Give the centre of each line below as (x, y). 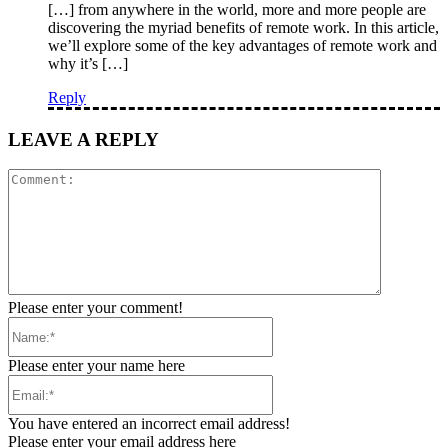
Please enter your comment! (95, 308)
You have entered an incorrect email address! (149, 424)
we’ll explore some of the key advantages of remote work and (242, 45)
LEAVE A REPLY (83, 139)
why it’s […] (88, 63)
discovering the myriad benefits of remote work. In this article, (243, 27)
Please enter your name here (96, 366)
